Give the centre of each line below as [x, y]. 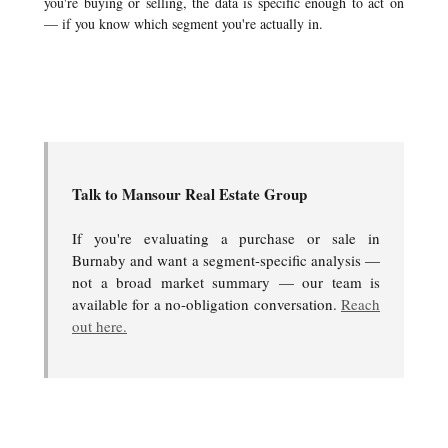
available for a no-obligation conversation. [206, 304]
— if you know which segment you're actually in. [183, 23]
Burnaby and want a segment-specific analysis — [226, 260]
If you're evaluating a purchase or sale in [226, 238]
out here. [99, 326]
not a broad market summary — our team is [226, 282]
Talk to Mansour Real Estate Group [189, 194]
